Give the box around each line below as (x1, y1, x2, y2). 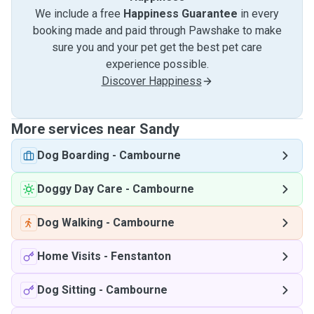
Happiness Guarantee (123, 7, 238, 20)
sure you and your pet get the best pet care (52, 41, 262, 54)
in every (238, 7, 279, 20)
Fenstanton (111, 250, 171, 263)
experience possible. (105, 57, 209, 71)
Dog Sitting (37, 283, 96, 296)
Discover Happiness (101, 74, 202, 88)
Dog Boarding (37, 149, 109, 162)
